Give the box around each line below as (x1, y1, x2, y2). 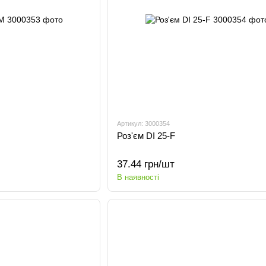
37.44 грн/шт (116, 159, 175, 170)
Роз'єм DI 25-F (116, 131, 175, 141)
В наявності (116, 173, 159, 182)
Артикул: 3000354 (116, 120, 170, 127)
